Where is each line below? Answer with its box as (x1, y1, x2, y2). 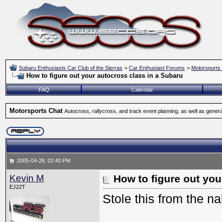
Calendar (131, 87, 153, 93)
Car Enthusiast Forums (129, 65, 185, 71)
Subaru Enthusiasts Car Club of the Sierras (19, 65, 122, 71)
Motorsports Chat (9, 107, 62, 114)
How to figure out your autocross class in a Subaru (26, 72, 183, 79)
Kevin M (9, 173, 44, 183)
